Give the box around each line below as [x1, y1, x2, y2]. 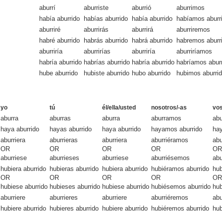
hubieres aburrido [50, 204, 99, 212]
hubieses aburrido [50, 182, 100, 190]
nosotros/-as [151, 104, 187, 111]
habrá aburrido [132, 36, 172, 44]
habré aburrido [39, 36, 80, 44]
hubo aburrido [132, 69, 170, 77]
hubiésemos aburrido [151, 182, 211, 190]
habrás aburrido [84, 36, 128, 44]
